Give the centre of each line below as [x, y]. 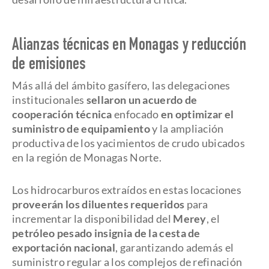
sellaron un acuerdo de [141, 100]
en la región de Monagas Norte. [87, 157]
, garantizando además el [175, 247]
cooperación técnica [62, 114]
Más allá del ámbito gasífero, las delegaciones [121, 85]
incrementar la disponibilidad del [93, 219]
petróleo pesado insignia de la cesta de [106, 233]
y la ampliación [187, 128]
